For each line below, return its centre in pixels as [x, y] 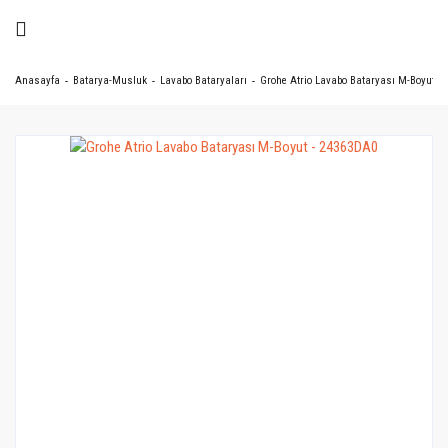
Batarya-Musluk [110, 80]
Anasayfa [37, 80]
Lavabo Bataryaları [203, 80]
